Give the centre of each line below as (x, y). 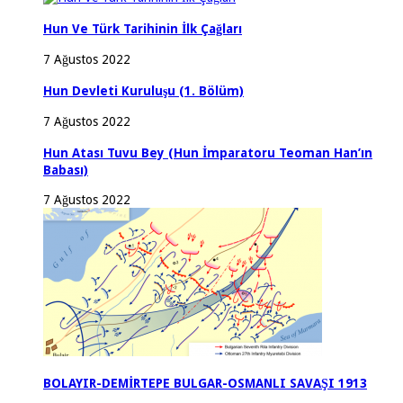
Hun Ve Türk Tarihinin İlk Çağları (143, 29)
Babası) (66, 170)
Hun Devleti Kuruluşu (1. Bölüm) (143, 91)
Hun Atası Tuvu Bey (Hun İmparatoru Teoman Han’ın (208, 152)
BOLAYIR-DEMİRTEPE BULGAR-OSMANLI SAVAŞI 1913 (205, 383)
